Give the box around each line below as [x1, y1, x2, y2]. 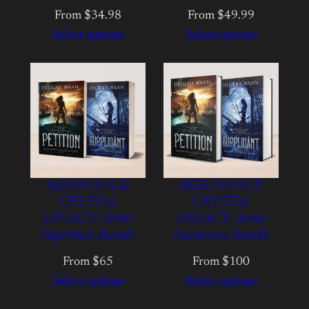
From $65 [63, 256, 113, 269]
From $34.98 [54, 10, 121, 23]
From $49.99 [188, 10, 255, 23]
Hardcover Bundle [173, 228, 269, 243]
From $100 [192, 256, 250, 269]
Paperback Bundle [41, 228, 135, 243]
